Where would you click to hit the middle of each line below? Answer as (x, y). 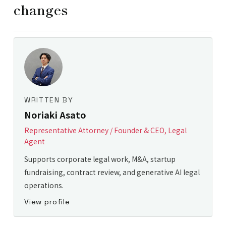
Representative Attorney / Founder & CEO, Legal (105, 130)
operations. (44, 185)
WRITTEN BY (49, 100)
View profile (47, 202)
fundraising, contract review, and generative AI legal (112, 172)
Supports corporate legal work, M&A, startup (100, 159)
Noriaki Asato (55, 115)
